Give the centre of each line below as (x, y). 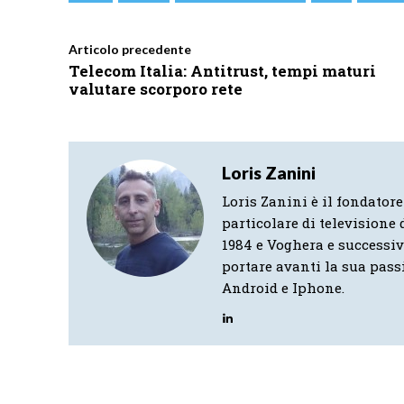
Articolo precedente (130, 49)
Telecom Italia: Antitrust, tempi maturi (222, 70)
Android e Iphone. (283, 287)
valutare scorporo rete (156, 88)
